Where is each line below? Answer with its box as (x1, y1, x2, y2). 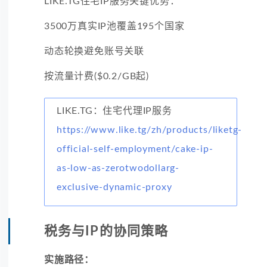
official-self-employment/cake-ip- (57, 144, 213, 154)
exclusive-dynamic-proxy (57, 182, 172, 192)
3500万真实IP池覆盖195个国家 (44, 21, 185, 31)
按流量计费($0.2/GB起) (44, 71, 150, 81)
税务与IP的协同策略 (44, 224, 168, 238)
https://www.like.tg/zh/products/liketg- (57, 125, 243, 135)
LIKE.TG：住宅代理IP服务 (57, 105, 172, 116)
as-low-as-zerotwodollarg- (57, 163, 180, 173)
